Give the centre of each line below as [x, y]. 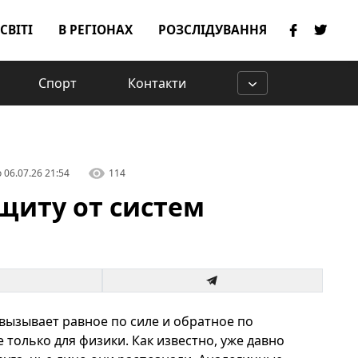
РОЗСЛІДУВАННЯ [213, 30]
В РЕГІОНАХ [95, 30]
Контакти [157, 83]
